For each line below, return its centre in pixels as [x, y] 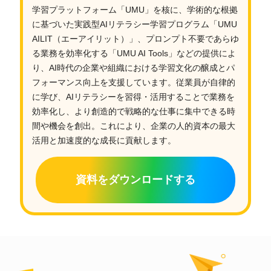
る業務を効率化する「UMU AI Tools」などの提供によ [134, 53]
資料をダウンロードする [135, 179]
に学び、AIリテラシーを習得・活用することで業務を [133, 96]
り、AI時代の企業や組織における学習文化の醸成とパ [133, 67]
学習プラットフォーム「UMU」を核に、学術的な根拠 [135, 9]
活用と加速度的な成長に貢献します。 [104, 140]
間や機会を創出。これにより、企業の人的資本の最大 [133, 126]
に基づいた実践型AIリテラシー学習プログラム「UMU [134, 24]
